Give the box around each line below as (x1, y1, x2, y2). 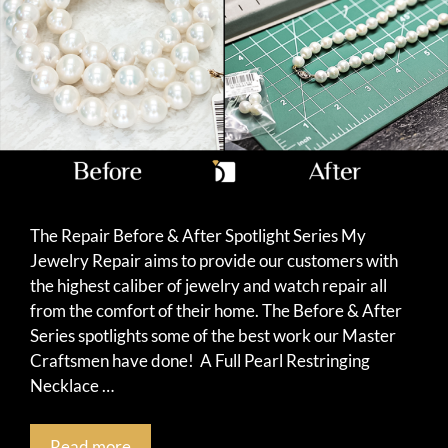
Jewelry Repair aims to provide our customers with (30, 250, 398, 272)
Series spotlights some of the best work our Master (30, 325, 396, 347)
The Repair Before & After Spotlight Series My (30, 225, 366, 247)
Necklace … (30, 375, 114, 397)
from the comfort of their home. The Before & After (30, 300, 402, 322)
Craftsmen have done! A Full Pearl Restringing (30, 350, 370, 372)
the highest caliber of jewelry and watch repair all (30, 275, 387, 297)
